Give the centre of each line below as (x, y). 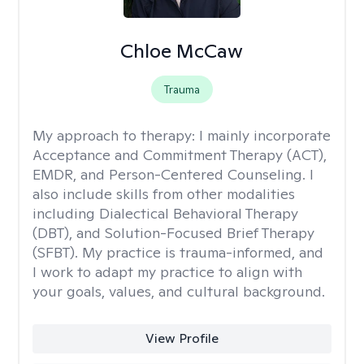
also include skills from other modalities (164, 194)
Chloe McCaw (182, 51)
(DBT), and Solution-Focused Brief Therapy (173, 233)
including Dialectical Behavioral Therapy (165, 213)
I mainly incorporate (265, 135)
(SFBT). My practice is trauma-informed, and (178, 252)
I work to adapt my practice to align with (167, 272)
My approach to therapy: (116, 135)
